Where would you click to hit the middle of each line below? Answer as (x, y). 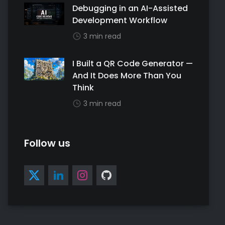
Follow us (47, 143)
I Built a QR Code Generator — (133, 64)
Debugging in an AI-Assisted (130, 8)
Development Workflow (120, 20)
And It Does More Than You (127, 76)
